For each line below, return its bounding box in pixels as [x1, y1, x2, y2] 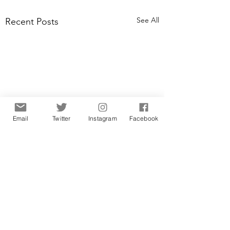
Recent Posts [5, 16, 59, 28]
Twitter [52, 114, 71, 122]
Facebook [129, 114, 159, 122]
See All [137, 15, 159, 25]
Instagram [88, 114, 117, 122]
